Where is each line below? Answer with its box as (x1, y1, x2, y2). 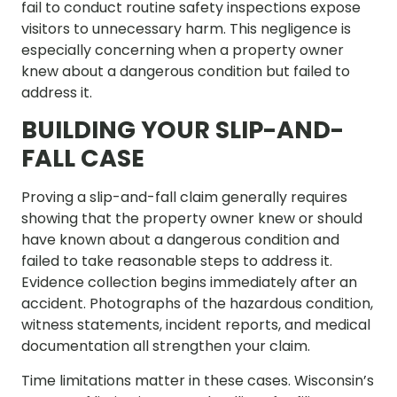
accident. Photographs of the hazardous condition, (21, 293, 373, 315)
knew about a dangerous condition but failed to (21, 60, 350, 82)
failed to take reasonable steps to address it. (21, 251, 332, 272)
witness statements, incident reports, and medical (21, 315, 370, 336)
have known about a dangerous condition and (21, 230, 339, 251)
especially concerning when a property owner (21, 39, 344, 60)
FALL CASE (21, 142, 144, 175)
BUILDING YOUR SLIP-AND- (21, 113, 344, 147)
